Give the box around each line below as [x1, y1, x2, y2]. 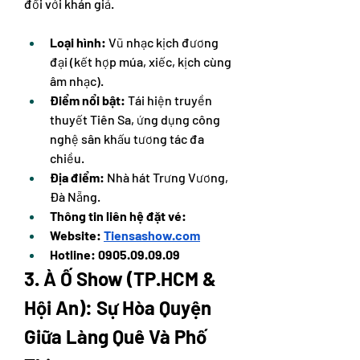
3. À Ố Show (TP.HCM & [24, 267, 216, 290]
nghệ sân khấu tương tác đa [50, 131, 204, 146]
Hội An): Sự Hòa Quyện [24, 296, 211, 319]
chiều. [50, 150, 84, 166]
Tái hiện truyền [125, 92, 212, 108]
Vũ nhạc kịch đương [106, 35, 219, 50]
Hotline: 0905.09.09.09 [50, 247, 180, 262]
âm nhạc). [50, 73, 104, 88]
